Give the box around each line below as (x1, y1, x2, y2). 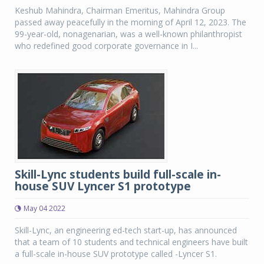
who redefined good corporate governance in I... (15, 40, 198, 51)
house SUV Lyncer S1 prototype (15, 179, 191, 194)
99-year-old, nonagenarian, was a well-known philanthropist (15, 28, 242, 39)
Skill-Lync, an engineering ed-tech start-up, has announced (15, 225, 237, 236)
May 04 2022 (24, 203, 65, 213)
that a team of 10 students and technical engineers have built (15, 236, 248, 247)
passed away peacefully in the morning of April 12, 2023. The (15, 16, 246, 28)
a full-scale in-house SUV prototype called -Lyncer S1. (15, 248, 217, 259)
